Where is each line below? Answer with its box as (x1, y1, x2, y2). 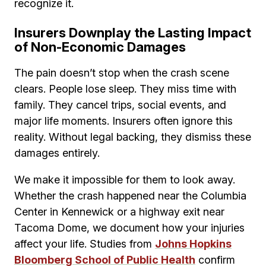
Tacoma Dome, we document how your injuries (14, 221, 245, 235)
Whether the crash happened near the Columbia (14, 189, 246, 202)
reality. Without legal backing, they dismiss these (14, 131, 251, 144)
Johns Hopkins (155, 237, 232, 251)
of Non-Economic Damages (14, 39, 186, 55)
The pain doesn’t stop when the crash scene (14, 66, 229, 80)
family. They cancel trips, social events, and (14, 99, 226, 112)
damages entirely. (14, 147, 100, 160)
